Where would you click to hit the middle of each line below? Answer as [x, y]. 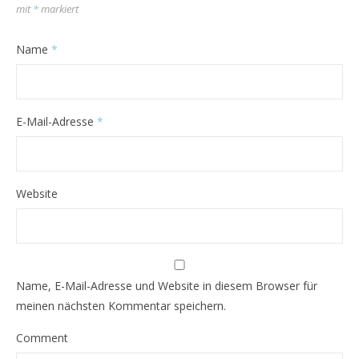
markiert [58, 9]
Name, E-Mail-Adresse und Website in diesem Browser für [167, 286]
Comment [42, 338]
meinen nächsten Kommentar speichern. [121, 306]
